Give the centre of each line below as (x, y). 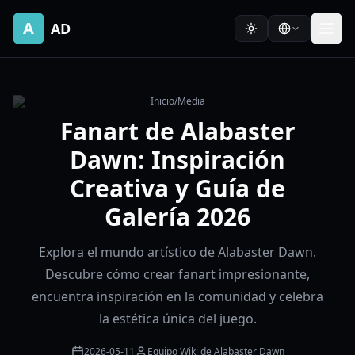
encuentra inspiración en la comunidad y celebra (177, 296)
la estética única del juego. (177, 319)
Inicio (162, 101)
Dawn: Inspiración (177, 160)
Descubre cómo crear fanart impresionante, (177, 274)
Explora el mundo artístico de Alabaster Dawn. (177, 252)
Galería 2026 (177, 217)
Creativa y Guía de (177, 188)
